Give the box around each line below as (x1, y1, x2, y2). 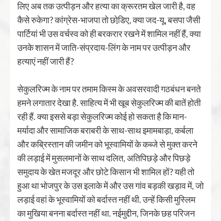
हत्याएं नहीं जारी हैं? (17, 56, 74, 67)
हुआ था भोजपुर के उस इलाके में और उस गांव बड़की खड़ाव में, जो (17, 180, 204, 191)
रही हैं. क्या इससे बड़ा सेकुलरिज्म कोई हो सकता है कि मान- (17, 111, 187, 122)
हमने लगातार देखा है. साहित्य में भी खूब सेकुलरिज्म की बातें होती (17, 97, 201, 108)
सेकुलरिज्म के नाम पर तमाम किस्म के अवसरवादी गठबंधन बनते (17, 83, 201, 94)
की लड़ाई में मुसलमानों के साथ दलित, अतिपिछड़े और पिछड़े (17, 152, 190, 163)
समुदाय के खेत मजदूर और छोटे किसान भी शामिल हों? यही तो (17, 166, 194, 177)
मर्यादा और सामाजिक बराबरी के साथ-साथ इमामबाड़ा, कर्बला (17, 125, 193, 136)
